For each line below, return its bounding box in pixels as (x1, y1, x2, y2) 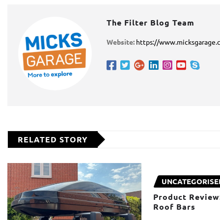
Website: (107, 37, 135, 46)
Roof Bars (153, 201, 196, 212)
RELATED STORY (18, 134, 88, 144)
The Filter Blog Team (107, 17, 194, 27)
